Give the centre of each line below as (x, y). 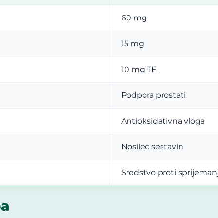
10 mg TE (139, 69)
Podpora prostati (154, 95)
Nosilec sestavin (152, 146)
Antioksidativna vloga (163, 121)
